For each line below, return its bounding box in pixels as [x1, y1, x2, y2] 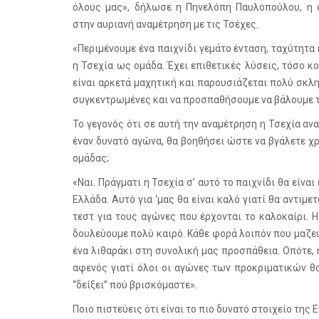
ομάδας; [73, 152, 109, 164]
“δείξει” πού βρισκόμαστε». [73, 279, 197, 291]
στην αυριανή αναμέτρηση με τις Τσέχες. [73, 19, 258, 30]
